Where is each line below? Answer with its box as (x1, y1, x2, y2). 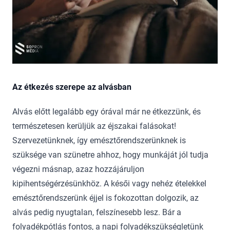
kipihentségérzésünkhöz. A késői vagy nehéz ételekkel (12, 178, 206, 188)
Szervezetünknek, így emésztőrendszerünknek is (12, 135, 186, 145)
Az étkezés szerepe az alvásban (12, 82, 131, 92)
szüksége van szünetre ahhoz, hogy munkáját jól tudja (12, 149, 208, 160)
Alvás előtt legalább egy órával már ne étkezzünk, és (12, 106, 201, 117)
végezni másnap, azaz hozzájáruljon (12, 164, 144, 174)
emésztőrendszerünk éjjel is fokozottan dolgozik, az (12, 193, 199, 203)
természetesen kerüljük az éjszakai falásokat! (12, 121, 176, 131)
